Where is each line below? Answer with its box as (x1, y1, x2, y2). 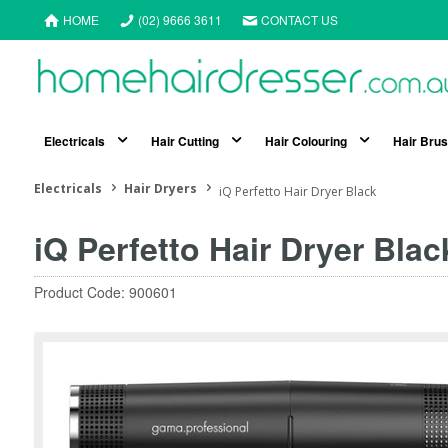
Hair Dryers (123, 180, 197, 198)
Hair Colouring (264, 132, 347, 151)
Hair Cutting (150, 132, 219, 151)
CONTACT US (260, 11, 338, 28)
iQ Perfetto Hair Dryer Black (218, 183, 376, 201)
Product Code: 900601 (33, 282, 177, 303)
